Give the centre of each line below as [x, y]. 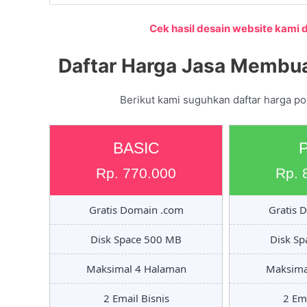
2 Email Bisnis [136, 298]
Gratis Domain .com [136, 209]
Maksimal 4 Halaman [136, 268]
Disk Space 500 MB [136, 239]
